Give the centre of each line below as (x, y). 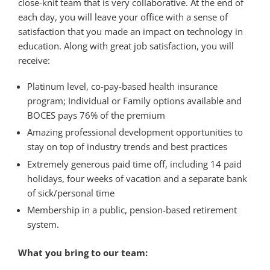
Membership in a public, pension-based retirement (132, 210)
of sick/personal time (71, 193)
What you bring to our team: (83, 252)
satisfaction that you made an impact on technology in (130, 31)
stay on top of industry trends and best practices (127, 146)
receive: (34, 60)
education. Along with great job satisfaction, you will (126, 46)
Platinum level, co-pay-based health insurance (122, 86)
